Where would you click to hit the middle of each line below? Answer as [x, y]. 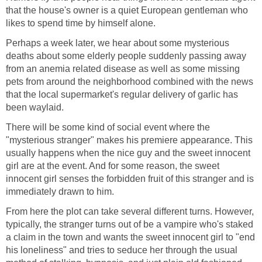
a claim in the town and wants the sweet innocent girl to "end [130, 237]
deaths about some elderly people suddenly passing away [126, 56]
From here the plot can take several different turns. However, [130, 211]
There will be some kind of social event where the [108, 127]
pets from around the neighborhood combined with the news [130, 82]
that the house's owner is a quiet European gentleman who [127, 10]
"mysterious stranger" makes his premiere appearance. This [129, 140]
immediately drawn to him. [60, 192]
